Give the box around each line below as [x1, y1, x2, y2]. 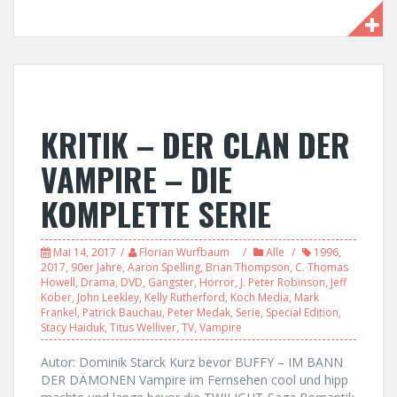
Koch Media [230, 289, 289, 305]
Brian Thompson [206, 259, 290, 275]
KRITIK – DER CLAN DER [41, 120, 350, 167]
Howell [41, 274, 75, 290]
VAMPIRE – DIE [41, 154, 232, 202]
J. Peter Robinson [240, 274, 325, 290]
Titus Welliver [110, 319, 176, 335]
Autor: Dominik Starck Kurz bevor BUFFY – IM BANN [41, 353, 343, 370]
